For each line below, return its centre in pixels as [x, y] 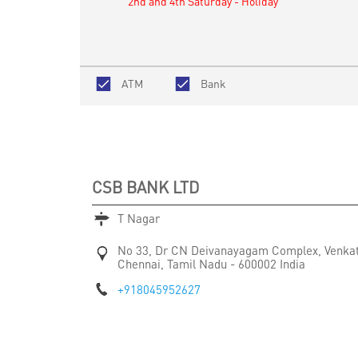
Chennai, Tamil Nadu [173, 263]
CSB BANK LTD [145, 187]
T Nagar [138, 218]
